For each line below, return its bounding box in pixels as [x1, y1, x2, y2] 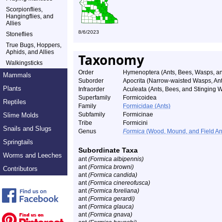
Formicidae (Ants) [123, 103, 170, 110]
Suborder [78, 77, 104, 84]
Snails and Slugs [3, 125, 52, 132]
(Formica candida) [88, 171, 137, 178]
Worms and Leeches [3, 152, 62, 159]
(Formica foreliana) [88, 187, 139, 194]
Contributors [3, 165, 38, 172]
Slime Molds [3, 111, 39, 119]
